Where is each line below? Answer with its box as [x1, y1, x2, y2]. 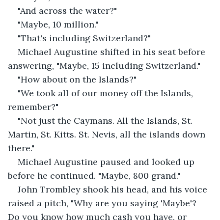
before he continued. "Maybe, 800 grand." [8, 169, 180, 181]
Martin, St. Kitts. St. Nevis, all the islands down [8, 128, 208, 140]
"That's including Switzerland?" [18, 32, 151, 44]
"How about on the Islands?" [18, 73, 137, 85]
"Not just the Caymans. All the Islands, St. [18, 114, 195, 126]
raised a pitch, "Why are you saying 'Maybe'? [8, 197, 199, 209]
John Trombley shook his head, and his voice [18, 183, 210, 195]
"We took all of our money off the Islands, [18, 87, 195, 99]
